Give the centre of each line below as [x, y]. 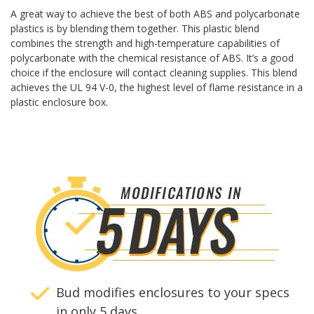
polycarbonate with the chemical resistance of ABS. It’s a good [152, 57]
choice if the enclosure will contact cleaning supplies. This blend [154, 72]
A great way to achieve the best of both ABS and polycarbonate [155, 13]
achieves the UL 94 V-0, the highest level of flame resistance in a [157, 87]
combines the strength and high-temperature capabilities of [145, 43]
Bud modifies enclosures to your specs [172, 292]
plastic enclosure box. [59, 102]
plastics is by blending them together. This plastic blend [135, 28]
